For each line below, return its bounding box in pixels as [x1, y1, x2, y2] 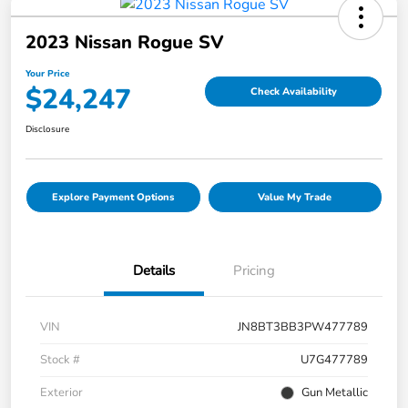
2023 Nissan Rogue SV [25, 30, 224, 56]
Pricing [233, 261, 275, 280]
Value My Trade [258, 190, 332, 205]
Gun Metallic [301, 384, 368, 402]
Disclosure [25, 123, 69, 137]
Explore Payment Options [52, 190, 175, 205]
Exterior [40, 384, 83, 402]
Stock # [40, 352, 80, 369]
